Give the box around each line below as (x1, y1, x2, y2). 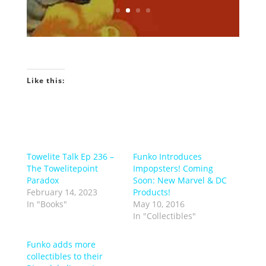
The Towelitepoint (26, 163, 98, 174)
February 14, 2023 (26, 186, 97, 198)
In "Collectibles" (132, 210, 196, 221)
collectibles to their (26, 251, 103, 262)
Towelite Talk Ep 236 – (26, 151, 114, 162)
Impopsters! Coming (132, 163, 213, 174)
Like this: (26, 75, 65, 85)
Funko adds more (26, 239, 96, 250)
